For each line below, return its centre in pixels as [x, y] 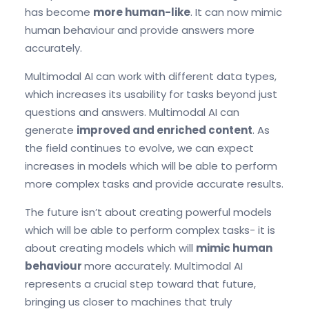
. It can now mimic [236, 12]
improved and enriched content [165, 130]
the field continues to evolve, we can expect [139, 148]
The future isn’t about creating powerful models [148, 212]
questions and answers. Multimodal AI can [132, 112]
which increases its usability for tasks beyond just [151, 94]
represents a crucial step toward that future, [140, 284]
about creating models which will [110, 248]
